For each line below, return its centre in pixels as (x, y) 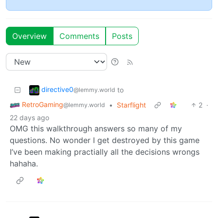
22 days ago (29, 117)
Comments (79, 36)
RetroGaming (43, 104)
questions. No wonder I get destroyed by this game (105, 140)
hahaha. (24, 163)
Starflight (131, 105)
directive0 (57, 89)
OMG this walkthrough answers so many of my (96, 128)
